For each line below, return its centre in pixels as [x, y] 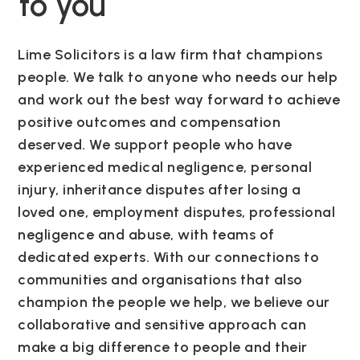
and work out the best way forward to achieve [179, 100]
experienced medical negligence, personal [165, 168]
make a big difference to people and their [163, 348]
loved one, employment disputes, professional [177, 213]
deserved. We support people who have [155, 145]
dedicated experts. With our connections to [169, 258]
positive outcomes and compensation [149, 123]
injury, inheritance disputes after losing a [160, 190]
